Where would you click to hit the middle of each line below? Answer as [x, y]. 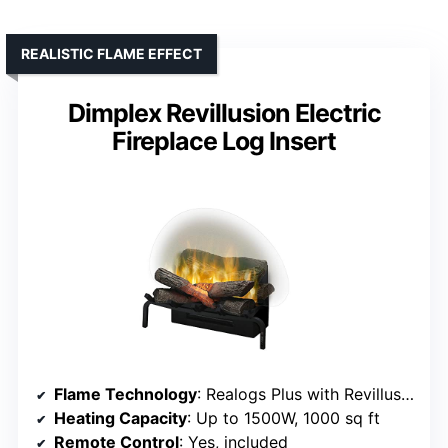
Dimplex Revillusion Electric [224, 113]
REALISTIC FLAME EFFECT [111, 54]
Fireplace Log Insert [224, 141]
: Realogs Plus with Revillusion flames [299, 394]
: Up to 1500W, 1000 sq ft [283, 418]
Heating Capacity [120, 418]
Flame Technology [125, 394]
